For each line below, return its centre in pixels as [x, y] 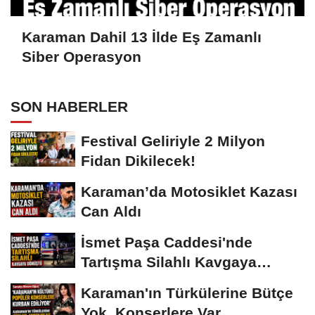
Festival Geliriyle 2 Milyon [173, 141]
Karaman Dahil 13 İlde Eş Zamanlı [142, 37]
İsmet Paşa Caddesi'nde [167, 243]
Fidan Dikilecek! [138, 161]
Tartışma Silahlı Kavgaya [169, 262]
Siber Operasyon [82, 57]
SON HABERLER [69, 107]
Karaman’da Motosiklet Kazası [189, 192]
